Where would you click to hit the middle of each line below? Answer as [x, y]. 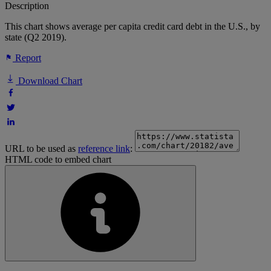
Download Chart [49, 81]
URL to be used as [41, 149]
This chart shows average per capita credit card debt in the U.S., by [132, 27]
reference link [104, 149]
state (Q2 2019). [36, 38]
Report [27, 58]
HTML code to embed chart [58, 160]
